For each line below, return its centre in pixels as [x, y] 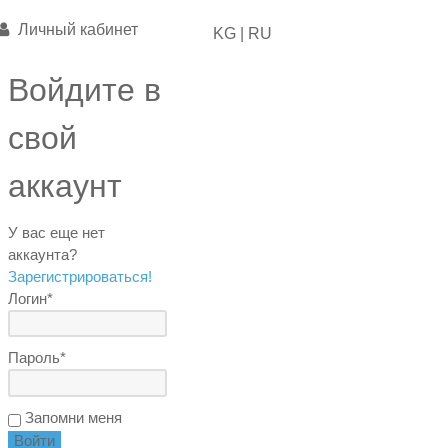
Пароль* [37, 358]
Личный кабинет [76, 29]
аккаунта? [43, 254]
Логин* [31, 298]
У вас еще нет [57, 232]
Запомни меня [72, 417]
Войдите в [85, 90]
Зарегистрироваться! [80, 276]
